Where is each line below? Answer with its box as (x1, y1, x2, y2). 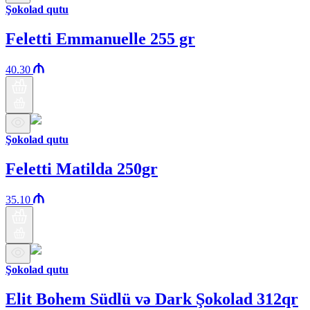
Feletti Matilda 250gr (6, 160, 158, 179)
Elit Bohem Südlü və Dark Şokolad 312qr (6, 289, 298, 308)
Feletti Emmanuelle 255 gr (6, 30, 195, 48)
